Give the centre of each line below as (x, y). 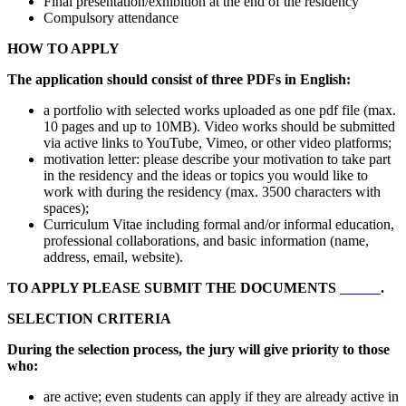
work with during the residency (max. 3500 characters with (212, 191)
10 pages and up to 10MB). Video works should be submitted (219, 126)
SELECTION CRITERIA (89, 318)
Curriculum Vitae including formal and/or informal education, (219, 224)
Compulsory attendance (111, 17)
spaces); (66, 208)
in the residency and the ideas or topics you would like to (206, 175)
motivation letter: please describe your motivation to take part (217, 159)
